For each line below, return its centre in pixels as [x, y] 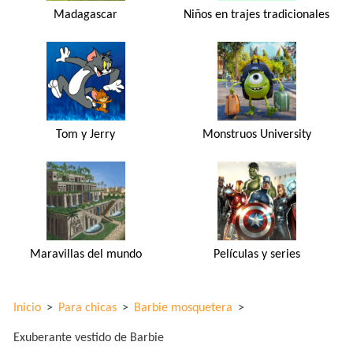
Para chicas [87, 308]
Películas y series [256, 254]
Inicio [27, 308]
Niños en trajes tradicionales [257, 15]
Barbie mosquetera [183, 308]
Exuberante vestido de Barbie [89, 338]
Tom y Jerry [86, 134]
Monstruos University [256, 134]
